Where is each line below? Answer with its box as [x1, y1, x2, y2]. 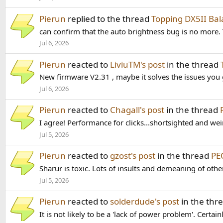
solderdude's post [110, 196, 179, 208]
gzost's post [110, 150, 155, 162]
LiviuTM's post [110, 58, 165, 70]
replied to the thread [66, 12, 151, 24]
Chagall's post [110, 104, 164, 116]
